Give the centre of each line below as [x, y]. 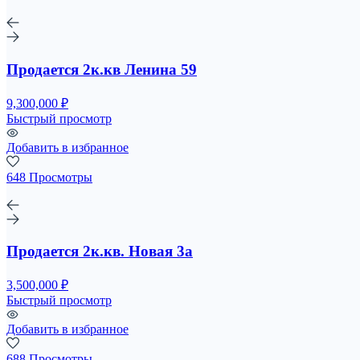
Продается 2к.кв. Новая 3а [100, 252]
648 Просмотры [49, 177]
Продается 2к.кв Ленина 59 [102, 69]
